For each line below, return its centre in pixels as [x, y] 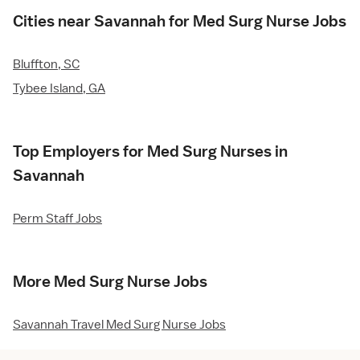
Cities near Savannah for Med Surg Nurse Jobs [180, 21]
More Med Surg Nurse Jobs [110, 282]
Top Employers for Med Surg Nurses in [150, 151]
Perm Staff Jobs [57, 219]
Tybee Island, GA [59, 89]
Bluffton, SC [46, 65]
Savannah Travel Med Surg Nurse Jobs [119, 325]
